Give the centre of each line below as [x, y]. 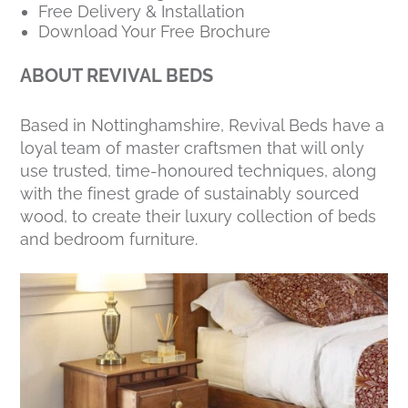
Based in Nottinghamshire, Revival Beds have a [203, 125]
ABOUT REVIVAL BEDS [117, 75]
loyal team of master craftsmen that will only [193, 148]
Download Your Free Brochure [155, 31]
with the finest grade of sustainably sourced [190, 193]
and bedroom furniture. [109, 239]
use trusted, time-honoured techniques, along [199, 170]
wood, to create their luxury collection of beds [199, 216]
